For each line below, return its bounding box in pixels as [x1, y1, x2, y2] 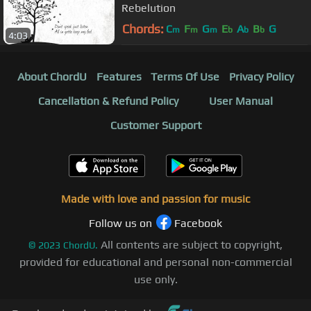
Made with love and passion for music [61, 192, 250, 206]
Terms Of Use [151, 70, 220, 84]
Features [96, 70, 142, 84]
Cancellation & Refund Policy [38, 94, 178, 108]
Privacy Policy [229, 70, 294, 84]
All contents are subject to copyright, [101, 238, 283, 252]
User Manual [209, 94, 273, 108]
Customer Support [110, 119, 201, 133]
